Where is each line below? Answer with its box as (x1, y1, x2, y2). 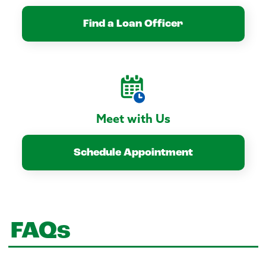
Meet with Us (96, 113, 170, 126)
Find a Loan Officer (83, 18, 183, 30)
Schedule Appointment (73, 147, 193, 159)
